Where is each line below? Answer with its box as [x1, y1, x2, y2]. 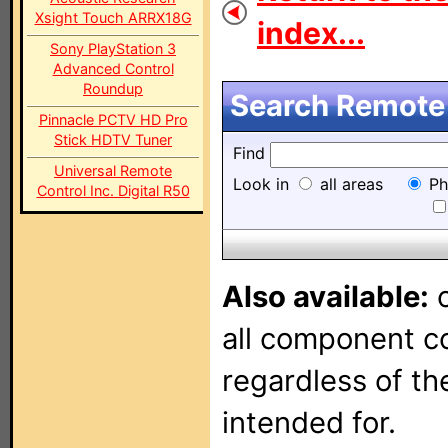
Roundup [83, 80, 143, 97]
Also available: [222, 279, 429, 314]
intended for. [222, 405, 396, 440]
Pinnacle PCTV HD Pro [38, 111, 188, 128]
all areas [315, 174, 383, 194]
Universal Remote [54, 162, 172, 179]
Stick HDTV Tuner [54, 131, 172, 148]
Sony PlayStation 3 [50, 40, 176, 57]
